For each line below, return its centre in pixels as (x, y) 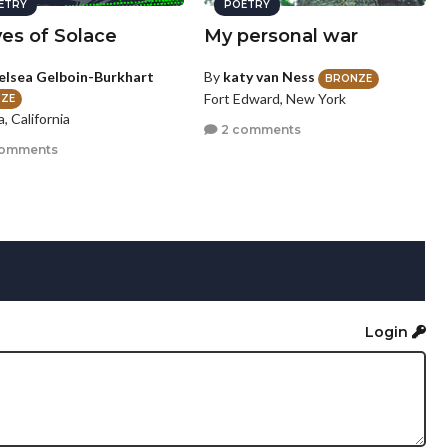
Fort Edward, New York (274, 98)
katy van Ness (268, 77)
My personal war (280, 36)
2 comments (259, 130)
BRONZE (348, 78)
